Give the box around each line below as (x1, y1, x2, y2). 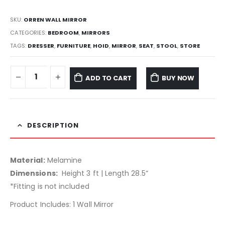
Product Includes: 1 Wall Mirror (10, 199, 114, 210)
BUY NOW (162, 73, 194, 83)
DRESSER (28, 41, 54, 50)
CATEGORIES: (10, 28, 48, 37)
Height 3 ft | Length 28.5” (57, 168, 148, 179)
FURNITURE (57, 41, 90, 50)
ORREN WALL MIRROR (24, 16, 87, 24)
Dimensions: (10, 168, 58, 179)
